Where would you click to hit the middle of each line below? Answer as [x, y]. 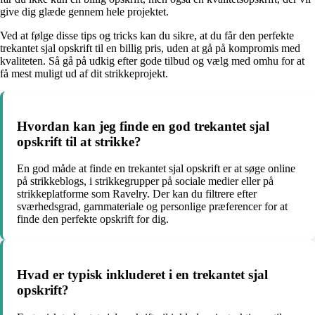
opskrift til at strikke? [79, 141]
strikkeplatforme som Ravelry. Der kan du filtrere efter [137, 194]
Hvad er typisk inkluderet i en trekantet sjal [142, 274]
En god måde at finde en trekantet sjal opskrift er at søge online [156, 169]
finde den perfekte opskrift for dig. [93, 219]
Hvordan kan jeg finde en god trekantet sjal [143, 126]
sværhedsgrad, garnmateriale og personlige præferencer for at [152, 207]
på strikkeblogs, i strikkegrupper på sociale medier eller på [145, 181]
